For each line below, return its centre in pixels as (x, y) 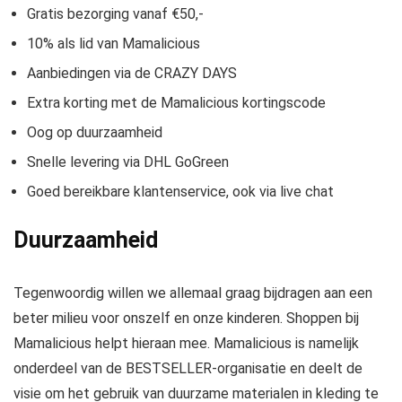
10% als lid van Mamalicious (114, 44)
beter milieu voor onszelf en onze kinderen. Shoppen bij (186, 318)
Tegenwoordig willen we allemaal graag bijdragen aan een (193, 293)
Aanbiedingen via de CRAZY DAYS (132, 73)
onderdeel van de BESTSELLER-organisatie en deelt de (188, 368)
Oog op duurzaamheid (95, 132)
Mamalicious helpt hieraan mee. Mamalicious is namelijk (186, 343)
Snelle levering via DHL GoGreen (128, 162)
